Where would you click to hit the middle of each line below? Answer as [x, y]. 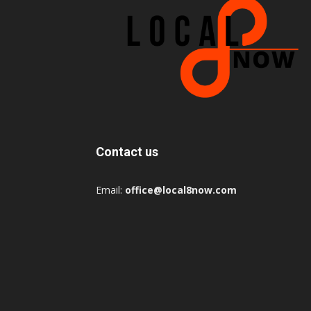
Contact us [127, 151]
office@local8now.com [181, 190]
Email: [110, 190]
